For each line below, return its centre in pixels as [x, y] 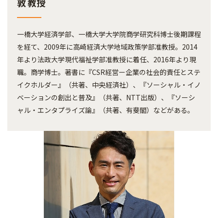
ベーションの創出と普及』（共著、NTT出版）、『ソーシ [106, 98]
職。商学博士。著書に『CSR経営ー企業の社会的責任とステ [109, 72]
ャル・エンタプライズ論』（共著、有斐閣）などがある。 [106, 110]
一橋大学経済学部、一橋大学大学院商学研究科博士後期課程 [109, 34]
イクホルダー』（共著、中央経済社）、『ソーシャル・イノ [109, 85]
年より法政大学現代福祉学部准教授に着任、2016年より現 [107, 60]
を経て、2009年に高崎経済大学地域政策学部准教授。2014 [107, 47]
